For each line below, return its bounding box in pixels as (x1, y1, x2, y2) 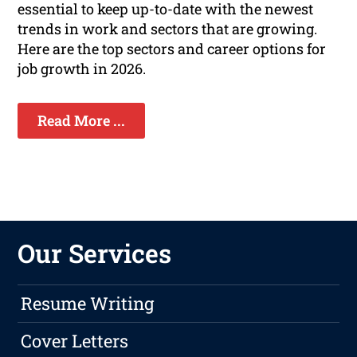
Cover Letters (21, 329, 129, 353)
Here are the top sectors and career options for (18, 39, 327, 59)
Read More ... (37, 111, 126, 131)
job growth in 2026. (18, 59, 147, 79)
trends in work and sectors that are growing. (18, 19, 318, 39)
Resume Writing (21, 292, 155, 316)
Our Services (18, 236, 172, 271)
